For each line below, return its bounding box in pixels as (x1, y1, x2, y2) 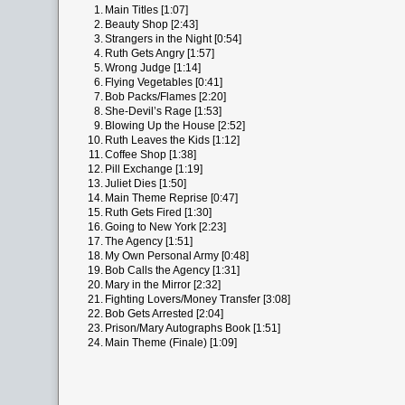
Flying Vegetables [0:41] (105, 76, 222, 89)
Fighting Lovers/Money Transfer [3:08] (105, 293, 290, 306)
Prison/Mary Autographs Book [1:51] (105, 322, 280, 334)
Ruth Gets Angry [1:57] (105, 47, 214, 60)
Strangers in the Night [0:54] (105, 33, 241, 45)
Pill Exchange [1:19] (105, 163, 202, 175)
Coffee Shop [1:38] (105, 148, 196, 161)
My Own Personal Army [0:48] (105, 250, 249, 262)
